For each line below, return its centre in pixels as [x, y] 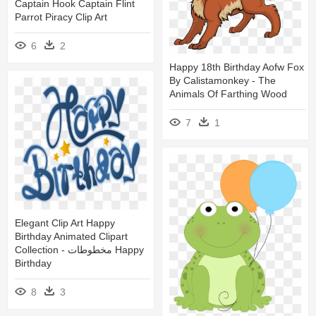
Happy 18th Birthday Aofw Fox [237, 67]
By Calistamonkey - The [223, 80]
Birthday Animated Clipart [71, 237]
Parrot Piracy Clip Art [61, 17]
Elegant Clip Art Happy [65, 223]
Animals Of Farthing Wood [228, 93]
